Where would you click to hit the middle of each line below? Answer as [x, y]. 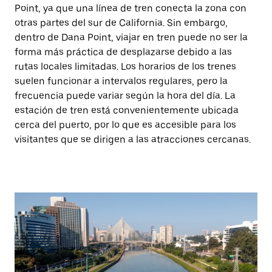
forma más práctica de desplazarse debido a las [123, 52]
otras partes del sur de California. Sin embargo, [121, 23]
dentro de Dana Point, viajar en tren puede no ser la [131, 37]
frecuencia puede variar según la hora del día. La [125, 96]
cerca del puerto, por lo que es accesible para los [125, 125]
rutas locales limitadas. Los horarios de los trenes [125, 66]
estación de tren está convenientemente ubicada [127, 110]
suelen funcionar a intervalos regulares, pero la [121, 81]
